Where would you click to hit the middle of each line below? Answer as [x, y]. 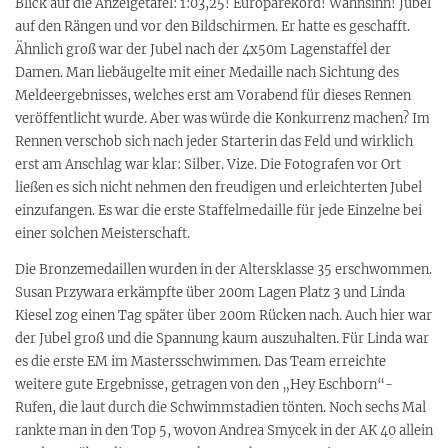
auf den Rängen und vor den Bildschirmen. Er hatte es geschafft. [212, 26]
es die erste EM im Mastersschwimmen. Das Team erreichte [200, 361]
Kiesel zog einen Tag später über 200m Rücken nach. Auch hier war [223, 315]
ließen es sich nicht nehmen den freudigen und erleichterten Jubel [218, 187]
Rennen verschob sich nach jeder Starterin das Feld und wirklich [214, 141]
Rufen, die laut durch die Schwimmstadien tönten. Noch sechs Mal [220, 407]
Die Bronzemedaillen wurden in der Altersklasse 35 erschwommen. [223, 269]
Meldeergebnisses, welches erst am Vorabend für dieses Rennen [213, 95]
